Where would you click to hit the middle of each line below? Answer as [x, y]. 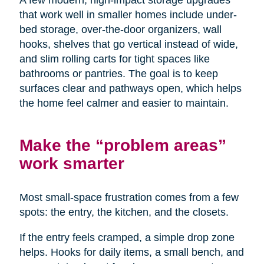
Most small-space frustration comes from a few [129, 198]
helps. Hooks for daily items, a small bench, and [131, 253]
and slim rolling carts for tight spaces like [114, 59]
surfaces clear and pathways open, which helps [130, 89]
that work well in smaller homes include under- [128, 15]
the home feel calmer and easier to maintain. [124, 103]
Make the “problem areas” [123, 145]
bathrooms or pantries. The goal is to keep [118, 74]
